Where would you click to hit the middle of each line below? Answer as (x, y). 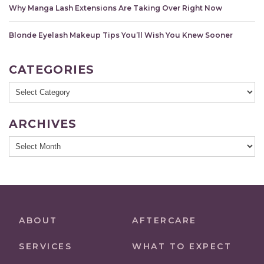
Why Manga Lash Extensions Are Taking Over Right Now (115, 8)
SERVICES (45, 247)
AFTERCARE (164, 221)
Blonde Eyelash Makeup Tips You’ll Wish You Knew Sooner (121, 35)
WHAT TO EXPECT (182, 247)
